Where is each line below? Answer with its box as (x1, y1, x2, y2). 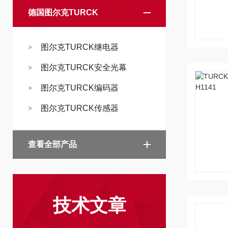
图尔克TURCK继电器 (41, 43, 119, 51)
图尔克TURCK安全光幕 (41, 63, 127, 72)
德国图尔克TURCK (28, 8, 98, 17)
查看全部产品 (28, 140, 77, 149)
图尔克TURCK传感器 (41, 104, 119, 112)
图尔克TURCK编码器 (41, 83, 119, 92)
